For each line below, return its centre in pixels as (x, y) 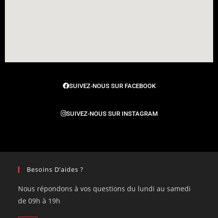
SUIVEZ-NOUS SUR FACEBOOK (112, 86)
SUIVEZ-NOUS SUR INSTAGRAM (112, 113)
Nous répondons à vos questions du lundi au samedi (105, 188)
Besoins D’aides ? (55, 169)
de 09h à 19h (39, 200)
